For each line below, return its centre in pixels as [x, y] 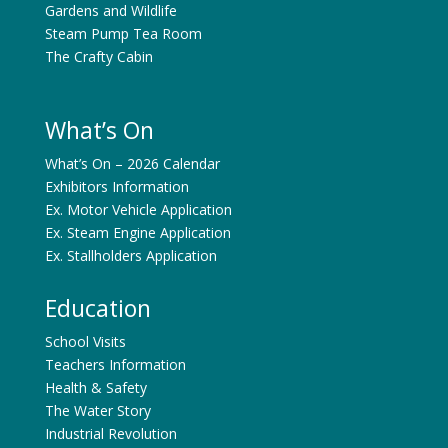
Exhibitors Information [116, 186]
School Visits [85, 341]
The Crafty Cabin [98, 56]
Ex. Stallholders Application [130, 255]
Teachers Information [115, 364]
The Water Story [97, 410]
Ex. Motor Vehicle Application [138, 209]
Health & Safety [95, 387]
